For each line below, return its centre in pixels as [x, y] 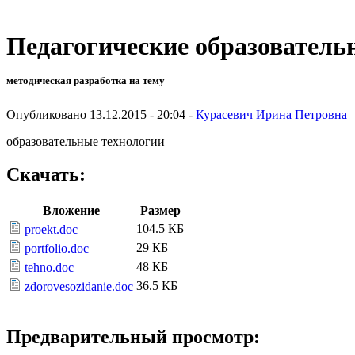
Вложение [71, 211]
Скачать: [46, 175]
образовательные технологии [86, 141]
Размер [160, 211]
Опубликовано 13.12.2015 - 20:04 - [101, 114]
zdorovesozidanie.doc [79, 287]
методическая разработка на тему [86, 81]
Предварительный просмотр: [133, 337]
